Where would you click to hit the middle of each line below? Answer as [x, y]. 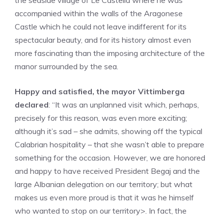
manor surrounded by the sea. [67, 66]
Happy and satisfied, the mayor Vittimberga [100, 91]
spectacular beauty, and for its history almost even [103, 40]
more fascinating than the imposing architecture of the [110, 53]
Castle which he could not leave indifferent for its [101, 27]
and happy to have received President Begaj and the [107, 171]
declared [32, 105]
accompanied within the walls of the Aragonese [99, 13]
